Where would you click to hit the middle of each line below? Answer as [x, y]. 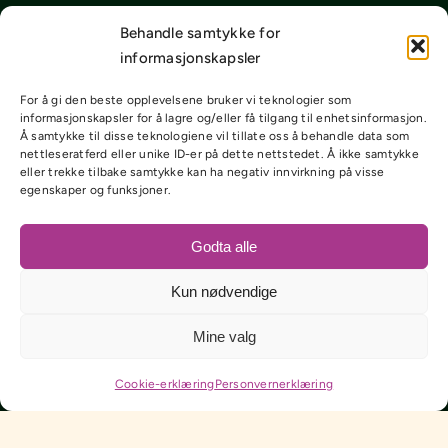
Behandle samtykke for [200, 33]
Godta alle [224, 246]
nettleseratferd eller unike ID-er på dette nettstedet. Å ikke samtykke [219, 154]
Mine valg [224, 336]
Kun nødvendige [224, 291]
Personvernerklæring [274, 384]
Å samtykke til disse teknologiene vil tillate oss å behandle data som [215, 136]
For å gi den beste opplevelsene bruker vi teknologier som [186, 100]
